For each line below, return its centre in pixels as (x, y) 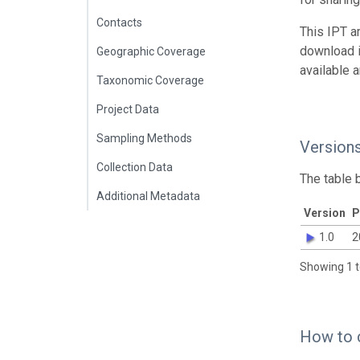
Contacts (119, 22)
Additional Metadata (148, 196)
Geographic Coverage (151, 51)
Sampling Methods (144, 138)
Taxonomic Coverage (150, 80)
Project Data (128, 109)
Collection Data (135, 167)
